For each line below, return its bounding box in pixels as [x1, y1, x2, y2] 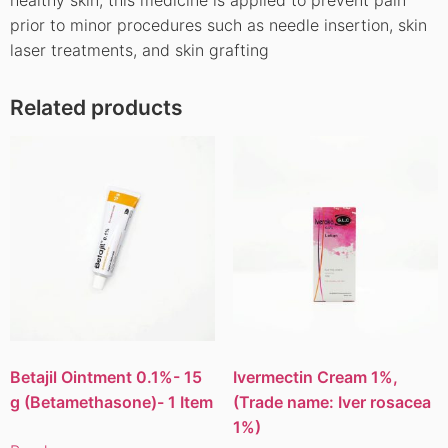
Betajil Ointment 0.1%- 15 [10, 367, 202, 388]
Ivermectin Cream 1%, [232, 367, 398, 388]
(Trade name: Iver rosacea [232, 392, 431, 413]
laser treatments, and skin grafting [10, 39, 269, 60]
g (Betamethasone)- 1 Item [10, 392, 213, 413]
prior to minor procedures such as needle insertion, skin [10, 14, 427, 35]
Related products [10, 94, 183, 120]
